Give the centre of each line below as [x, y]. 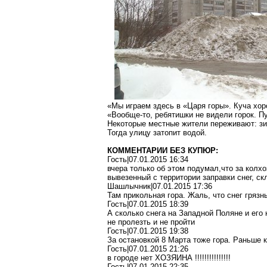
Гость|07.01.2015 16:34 [148, 159]
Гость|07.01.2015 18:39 [148, 204]
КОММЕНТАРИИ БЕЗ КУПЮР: [163, 150]
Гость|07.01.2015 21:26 [148, 249]
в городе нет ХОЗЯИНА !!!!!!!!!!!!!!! [169, 258]
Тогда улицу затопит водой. [157, 133]
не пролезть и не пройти [151, 222]
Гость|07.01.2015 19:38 [148, 231]
